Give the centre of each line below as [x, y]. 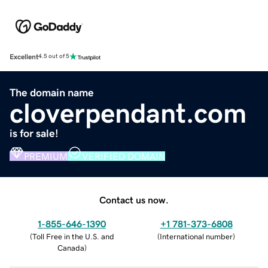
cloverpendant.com [128, 113]
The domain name [52, 92]
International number [196, 236]
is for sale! [34, 133]
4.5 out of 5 [54, 57]
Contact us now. [134, 200]
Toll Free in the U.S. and [73, 236]
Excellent [24, 57]
